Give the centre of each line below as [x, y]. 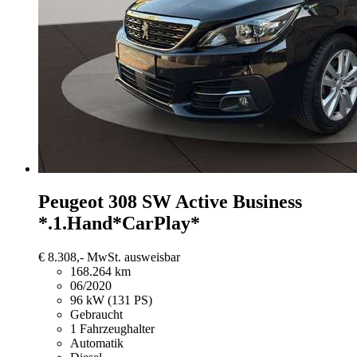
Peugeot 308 [88, 202]
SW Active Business [222, 202]
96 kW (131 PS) [111, 300]
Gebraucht [96, 315]
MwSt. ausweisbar [133, 257]
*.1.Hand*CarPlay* [119, 224]
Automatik [97, 343]
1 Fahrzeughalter [112, 329]
